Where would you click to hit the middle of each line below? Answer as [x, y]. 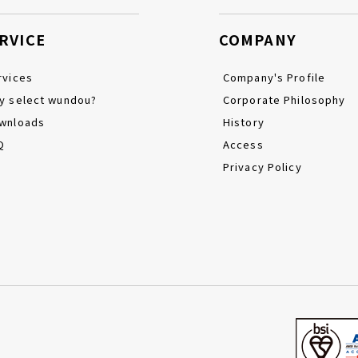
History [244, 122]
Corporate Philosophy [284, 99]
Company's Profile [274, 77]
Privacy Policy [263, 167]
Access [243, 144]
